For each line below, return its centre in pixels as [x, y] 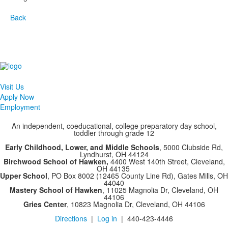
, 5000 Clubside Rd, [191, 147]
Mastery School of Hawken [56, 190]
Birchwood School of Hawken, [56, 162]
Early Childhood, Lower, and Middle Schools [82, 147]
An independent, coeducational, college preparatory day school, [114, 126]
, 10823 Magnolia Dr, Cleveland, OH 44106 [136, 204]
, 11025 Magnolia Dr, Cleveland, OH [160, 190]
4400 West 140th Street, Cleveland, [166, 162]
